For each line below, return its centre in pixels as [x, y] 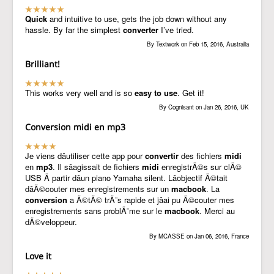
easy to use [156, 93]
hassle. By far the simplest [74, 30]
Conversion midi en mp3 [75, 127]
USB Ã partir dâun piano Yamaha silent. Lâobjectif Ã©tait [126, 178]
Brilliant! [43, 64]
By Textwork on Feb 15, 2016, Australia [198, 44]
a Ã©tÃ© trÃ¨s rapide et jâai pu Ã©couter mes [151, 200]
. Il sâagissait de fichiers [97, 167]
